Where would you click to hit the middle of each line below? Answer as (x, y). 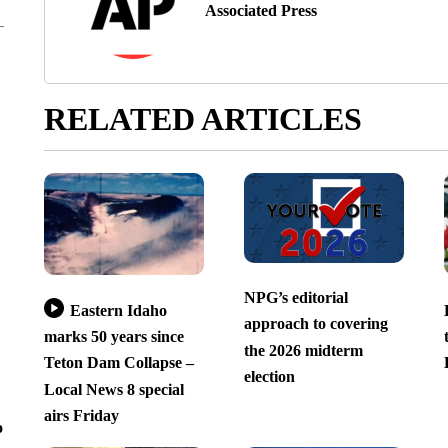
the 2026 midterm (303, 350)
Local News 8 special (113, 389)
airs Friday (81, 416)
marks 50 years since (113, 337)
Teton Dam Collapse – (118, 363)
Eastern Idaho (118, 310)
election (269, 376)
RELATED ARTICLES (202, 118)
